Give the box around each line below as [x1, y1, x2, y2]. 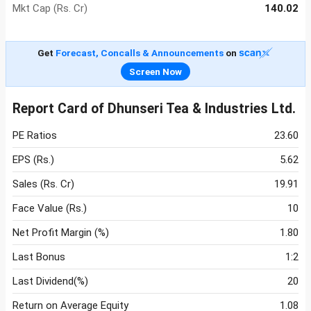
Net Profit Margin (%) [12, 226, 109, 239]
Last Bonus [12, 251, 65, 264]
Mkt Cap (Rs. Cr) [12, 2, 87, 15]
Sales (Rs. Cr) [12, 178, 74, 191]
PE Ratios [12, 129, 57, 142]
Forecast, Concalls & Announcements [55, 47, 224, 59]
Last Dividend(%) [12, 275, 88, 288]
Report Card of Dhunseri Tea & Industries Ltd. [12, 101, 296, 117]
